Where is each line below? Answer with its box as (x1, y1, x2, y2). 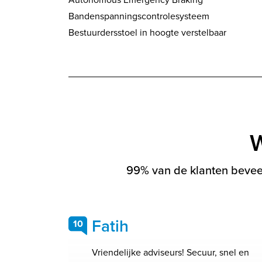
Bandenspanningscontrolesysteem (68, 9, 209, 23)
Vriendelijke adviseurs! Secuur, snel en (92, 246, 249, 259)
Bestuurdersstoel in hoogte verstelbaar (68, 26, 226, 39)
